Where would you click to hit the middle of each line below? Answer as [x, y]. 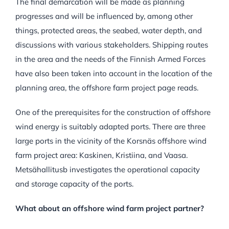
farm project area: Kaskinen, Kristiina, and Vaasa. [101, 155]
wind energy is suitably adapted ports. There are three [110, 127]
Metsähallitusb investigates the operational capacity [107, 170]
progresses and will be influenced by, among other [104, 16]
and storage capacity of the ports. [74, 184]
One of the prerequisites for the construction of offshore [113, 112]
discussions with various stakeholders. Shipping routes [111, 45]
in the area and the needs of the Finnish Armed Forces [110, 59]
